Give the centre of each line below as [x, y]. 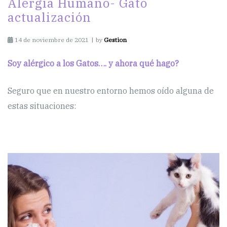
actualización [49, 17]
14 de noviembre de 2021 [52, 40]
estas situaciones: [42, 106]
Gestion [115, 40]
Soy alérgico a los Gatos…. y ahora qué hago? [93, 63]
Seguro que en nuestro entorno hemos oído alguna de [111, 90]
